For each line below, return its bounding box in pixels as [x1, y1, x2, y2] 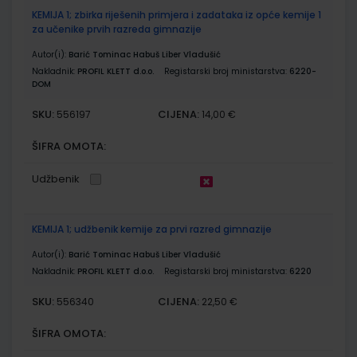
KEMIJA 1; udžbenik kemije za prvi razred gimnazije [32, 222, 272, 236]
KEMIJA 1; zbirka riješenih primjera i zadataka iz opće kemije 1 [32, 7, 321, 22]
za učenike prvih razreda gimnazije [32, 22, 202, 36]
